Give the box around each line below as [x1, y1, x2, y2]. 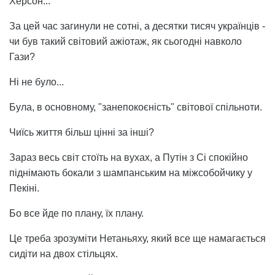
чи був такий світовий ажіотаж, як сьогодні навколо [9, 36, 242, 47]
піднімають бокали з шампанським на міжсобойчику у [9, 168, 252, 179]
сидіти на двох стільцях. [9, 249, 118, 260]
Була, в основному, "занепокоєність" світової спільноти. [9, 102, 262, 113]
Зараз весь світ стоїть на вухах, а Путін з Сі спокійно [9, 152, 248, 163]
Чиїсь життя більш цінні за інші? [9, 127, 154, 138]
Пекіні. [9, 183, 39, 194]
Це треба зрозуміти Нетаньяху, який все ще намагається [9, 233, 266, 244]
